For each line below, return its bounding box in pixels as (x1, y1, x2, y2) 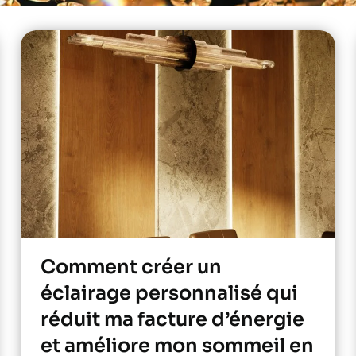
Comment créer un (40, 254, 222, 279)
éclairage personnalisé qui (40, 281, 298, 305)
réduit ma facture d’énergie (40, 307, 304, 331)
